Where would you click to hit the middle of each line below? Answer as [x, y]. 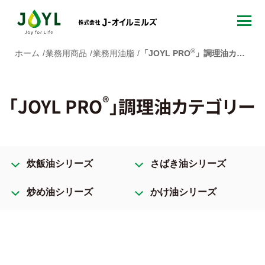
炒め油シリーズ [60, 192]
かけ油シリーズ [183, 192]
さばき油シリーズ [188, 164]
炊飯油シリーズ [60, 164]
